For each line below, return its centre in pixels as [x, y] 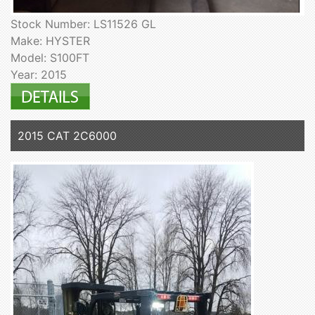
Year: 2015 [39, 75]
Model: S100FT [50, 58]
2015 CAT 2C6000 [67, 136]
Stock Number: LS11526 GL [83, 24]
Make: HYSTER [50, 41]
